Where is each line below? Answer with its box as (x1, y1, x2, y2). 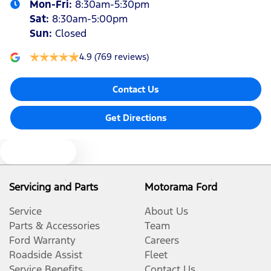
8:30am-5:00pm (52, 12, 128, 25)
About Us (145, 204, 188, 218)
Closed (55, 27, 87, 40)
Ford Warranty (9, 233, 76, 247)
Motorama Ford (145, 180, 217, 194)
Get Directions (105, 112, 167, 123)
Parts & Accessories (9, 219, 100, 232)
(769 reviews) (94, 51, 149, 62)
